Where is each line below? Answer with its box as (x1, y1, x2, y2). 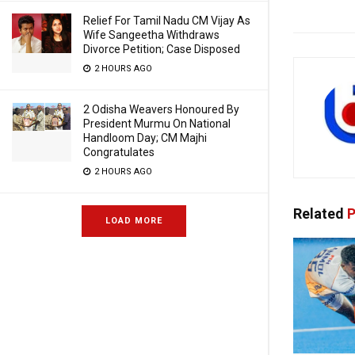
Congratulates (83, 146, 155, 158)
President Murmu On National (83, 117, 231, 130)
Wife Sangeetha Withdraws (83, 29, 219, 41)
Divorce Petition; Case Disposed (83, 43, 240, 55)
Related (293, 205, 344, 223)
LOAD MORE (105, 216, 162, 226)
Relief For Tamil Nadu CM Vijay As (83, 14, 250, 27)
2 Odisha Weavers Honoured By (83, 103, 239, 116)
